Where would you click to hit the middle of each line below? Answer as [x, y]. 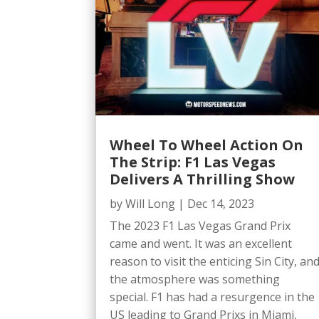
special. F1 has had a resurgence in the [213, 297]
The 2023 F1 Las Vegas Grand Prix [200, 225]
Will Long [151, 203]
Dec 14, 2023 [221, 203]
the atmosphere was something [195, 279]
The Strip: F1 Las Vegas [193, 162]
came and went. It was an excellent [201, 243]
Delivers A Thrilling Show [203, 179]
